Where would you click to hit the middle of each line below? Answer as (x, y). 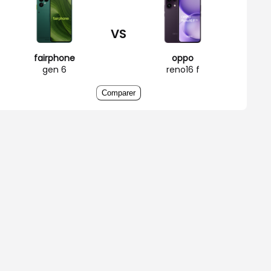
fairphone (54, 58)
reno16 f (183, 69)
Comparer (119, 93)
